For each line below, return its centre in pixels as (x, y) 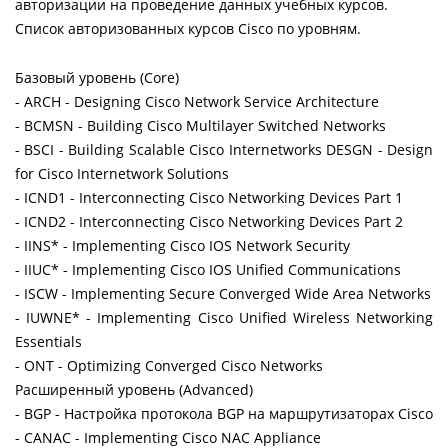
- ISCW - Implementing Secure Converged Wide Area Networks (223, 294)
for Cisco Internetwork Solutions (122, 174)
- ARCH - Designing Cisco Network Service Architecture (197, 102)
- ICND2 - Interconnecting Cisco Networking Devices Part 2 (209, 222)
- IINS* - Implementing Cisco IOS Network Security (182, 246)
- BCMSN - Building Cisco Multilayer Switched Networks (200, 126)
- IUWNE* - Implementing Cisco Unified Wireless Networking (224, 318)
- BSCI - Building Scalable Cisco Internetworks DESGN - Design (224, 150)
